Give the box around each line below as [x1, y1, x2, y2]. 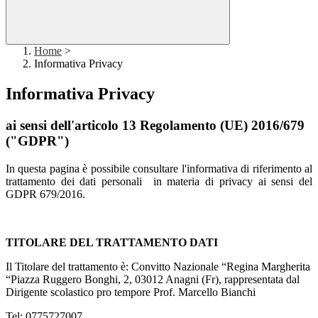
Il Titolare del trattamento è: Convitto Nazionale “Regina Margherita [6, 260, 310, 273]
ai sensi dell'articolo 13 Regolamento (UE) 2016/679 [6, 118, 305, 133]
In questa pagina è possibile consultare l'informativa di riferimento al [6, 162, 312, 175]
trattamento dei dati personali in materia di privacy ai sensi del [6, 175, 312, 187]
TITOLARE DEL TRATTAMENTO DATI [6, 236, 218, 248]
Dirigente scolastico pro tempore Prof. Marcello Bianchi [6, 285, 256, 298]
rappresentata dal [224, 273, 300, 285]
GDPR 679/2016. [6, 187, 88, 200]
